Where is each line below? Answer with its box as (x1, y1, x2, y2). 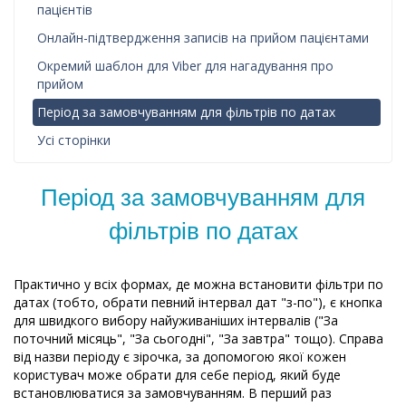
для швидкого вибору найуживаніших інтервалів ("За (14, 312, 338, 329)
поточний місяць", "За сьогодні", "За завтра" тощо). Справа (14, 330, 383, 347)
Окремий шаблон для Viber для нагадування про (37, 57, 333, 74)
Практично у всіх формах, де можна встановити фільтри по (14, 275, 383, 293)
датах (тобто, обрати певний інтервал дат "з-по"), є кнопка (14, 294, 382, 311)
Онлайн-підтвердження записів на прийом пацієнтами (37, 29, 369, 46)
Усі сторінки (37, 131, 111, 149)
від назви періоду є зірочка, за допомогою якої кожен (14, 348, 346, 365)
